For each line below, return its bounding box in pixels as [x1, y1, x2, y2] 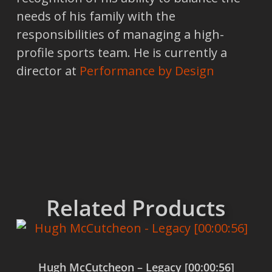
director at [16, 63, 80, 80]
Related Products [46, 192, 226, 223]
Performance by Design [79, 63, 214, 80]
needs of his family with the [16, 8, 175, 25]
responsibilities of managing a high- [16, 26, 224, 43]
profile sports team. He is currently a [16, 44, 227, 61]
